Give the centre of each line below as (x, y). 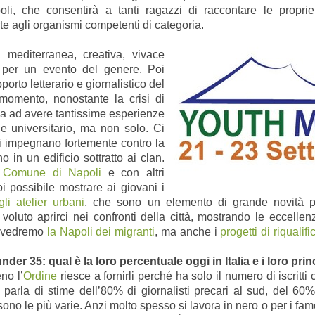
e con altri (133, 172)
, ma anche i (186, 231)
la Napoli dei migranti (101, 231)
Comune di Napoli (52, 172)
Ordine (40, 276)
